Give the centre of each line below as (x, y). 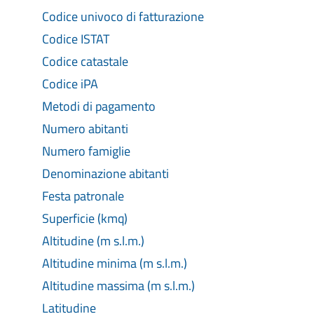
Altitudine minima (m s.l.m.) (115, 263)
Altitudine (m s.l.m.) (93, 241)
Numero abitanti (85, 129)
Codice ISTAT (76, 39)
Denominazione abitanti (105, 173)
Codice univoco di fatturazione (123, 16)
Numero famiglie (86, 151)
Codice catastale (85, 61)
